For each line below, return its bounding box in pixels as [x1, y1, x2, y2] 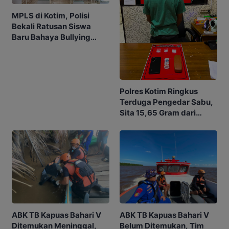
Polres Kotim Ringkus [120, 86, 198, 96]
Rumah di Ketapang [120, 118, 192, 128]
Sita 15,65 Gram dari [120, 107, 196, 118]
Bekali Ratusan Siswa [12, 21, 91, 32]
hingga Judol [12, 43, 60, 53]
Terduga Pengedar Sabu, [120, 97, 213, 107]
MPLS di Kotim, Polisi [12, 11, 89, 21]
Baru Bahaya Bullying [12, 32, 90, 42]
